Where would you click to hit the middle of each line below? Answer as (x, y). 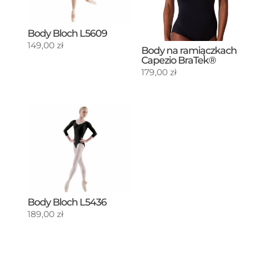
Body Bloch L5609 (67, 33)
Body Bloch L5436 (67, 202)
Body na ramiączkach (189, 50)
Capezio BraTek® (179, 60)
